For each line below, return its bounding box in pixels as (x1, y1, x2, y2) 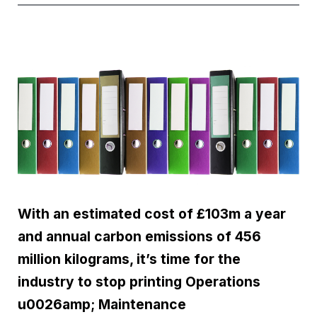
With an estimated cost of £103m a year (18, 204, 286, 222)
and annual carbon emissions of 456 (18, 227, 261, 245)
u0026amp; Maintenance (18, 295, 186, 313)
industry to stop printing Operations (18, 272, 260, 290)
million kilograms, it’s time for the (18, 250, 241, 267)
